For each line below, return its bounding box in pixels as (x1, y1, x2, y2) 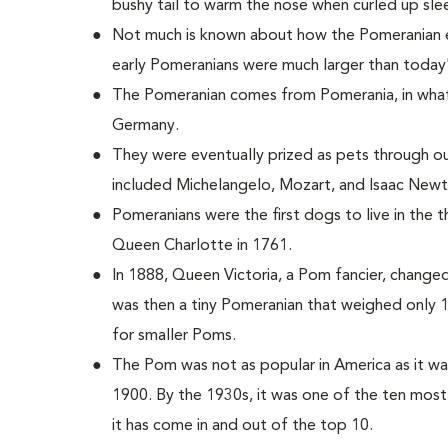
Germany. (112, 118, 179, 134)
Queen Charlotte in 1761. (112, 238, 292, 254)
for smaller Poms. (112, 328, 236, 344)
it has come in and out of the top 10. (112, 418, 373, 434)
